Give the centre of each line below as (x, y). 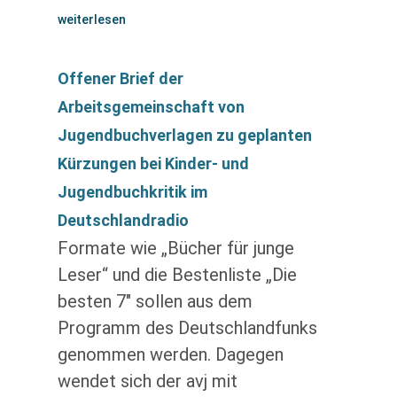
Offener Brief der (120, 78)
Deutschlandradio (123, 220)
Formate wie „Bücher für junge (175, 248)
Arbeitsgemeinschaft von (151, 107)
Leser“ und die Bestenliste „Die (177, 275)
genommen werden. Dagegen (170, 354)
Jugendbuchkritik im (132, 192)
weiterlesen (91, 19)
